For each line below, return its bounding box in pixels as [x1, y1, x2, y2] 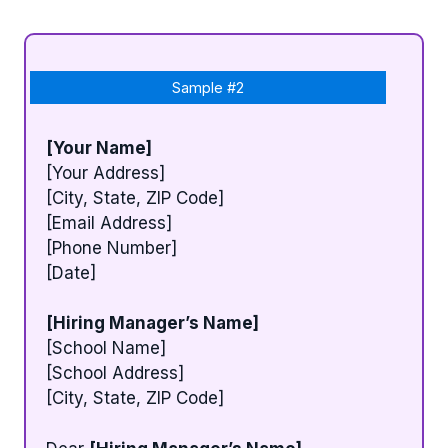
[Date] [46, 262, 96, 283]
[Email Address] [46, 212, 172, 233]
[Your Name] [46, 137, 152, 158]
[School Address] [46, 363, 184, 384]
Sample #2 [172, 78, 244, 96]
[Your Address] [46, 162, 165, 183]
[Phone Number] [46, 237, 177, 258]
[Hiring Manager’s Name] [46, 313, 259, 334]
